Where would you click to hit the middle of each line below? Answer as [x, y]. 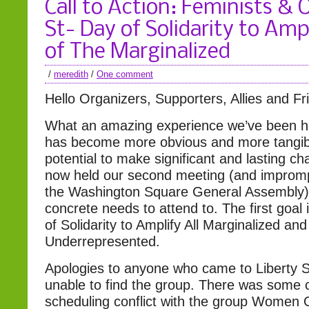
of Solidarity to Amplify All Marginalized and [176, 225]
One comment [125, 74]
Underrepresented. [102, 241]
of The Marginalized [138, 52]
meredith [71, 74]
